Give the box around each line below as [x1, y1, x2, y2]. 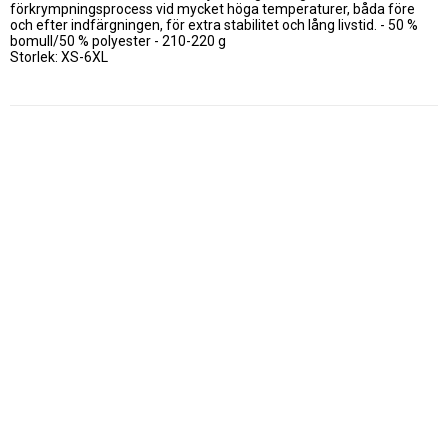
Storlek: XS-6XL [10, 48, 108, 65]
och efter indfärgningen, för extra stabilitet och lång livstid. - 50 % [10, 16, 418, 33]
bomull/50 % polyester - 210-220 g [10, 32, 226, 49]
